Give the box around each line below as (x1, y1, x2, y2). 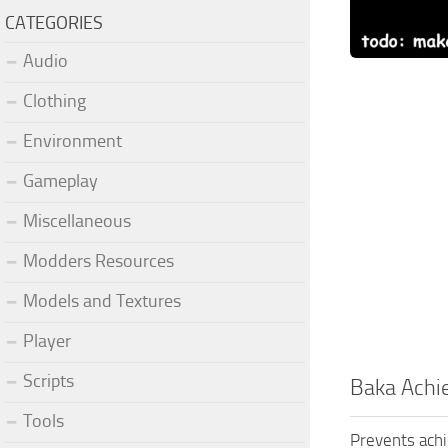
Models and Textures (23, 289, 181, 312)
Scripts (23, 369, 74, 392)
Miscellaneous (23, 209, 131, 232)
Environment (23, 129, 122, 152)
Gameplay (23, 169, 98, 192)
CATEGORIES (5, 11, 103, 34)
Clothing (23, 89, 86, 112)
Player (23, 329, 71, 352)
